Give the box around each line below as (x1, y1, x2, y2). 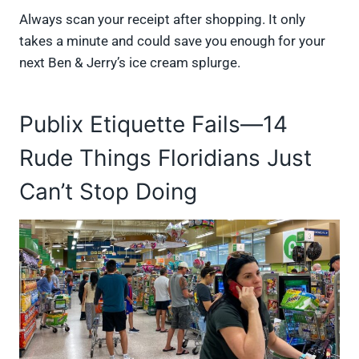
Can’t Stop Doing (19, 178, 197, 206)
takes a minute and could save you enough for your (19, 33, 325, 50)
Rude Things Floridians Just (19, 144, 312, 172)
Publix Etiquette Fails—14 (19, 111, 288, 139)
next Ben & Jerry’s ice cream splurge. (19, 54, 240, 71)
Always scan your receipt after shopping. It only (19, 11, 305, 28)
